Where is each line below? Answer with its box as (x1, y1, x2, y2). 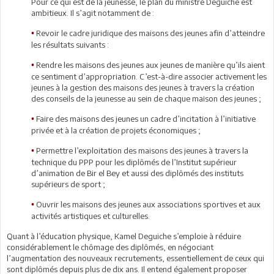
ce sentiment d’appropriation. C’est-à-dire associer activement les (31, 71, 267, 81)
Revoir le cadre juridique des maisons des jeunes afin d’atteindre (34, 28, 265, 38)
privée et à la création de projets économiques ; (31, 125, 201, 135)
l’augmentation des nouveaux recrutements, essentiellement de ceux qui (7, 253, 264, 263)
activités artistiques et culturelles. (31, 210, 150, 221)
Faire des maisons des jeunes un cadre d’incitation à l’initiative (34, 113, 256, 124)
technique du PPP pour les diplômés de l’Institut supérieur (31, 157, 237, 167)
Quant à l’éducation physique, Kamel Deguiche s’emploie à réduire (7, 231, 241, 241)
